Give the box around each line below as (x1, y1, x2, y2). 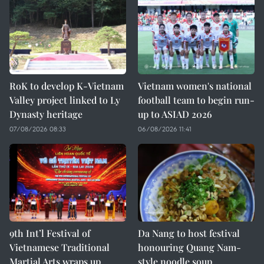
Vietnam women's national (138, 80, 252, 92)
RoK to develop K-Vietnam (9, 80, 124, 92)
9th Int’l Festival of (9, 227, 90, 239)
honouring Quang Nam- (138, 241, 241, 253)
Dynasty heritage (9, 108, 82, 120)
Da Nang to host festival (138, 227, 240, 239)
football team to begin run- (138, 94, 255, 106)
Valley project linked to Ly (9, 94, 120, 106)
